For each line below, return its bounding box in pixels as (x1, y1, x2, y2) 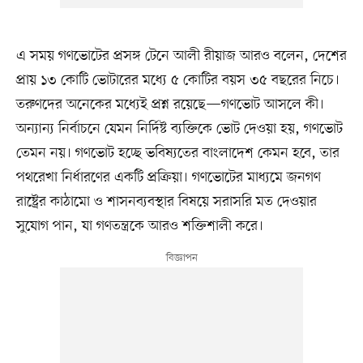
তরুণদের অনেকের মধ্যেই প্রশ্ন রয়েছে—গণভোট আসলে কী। (15, 95, 324, 115)
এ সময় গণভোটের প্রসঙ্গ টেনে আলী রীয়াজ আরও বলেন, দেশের (15, 46, 347, 66)
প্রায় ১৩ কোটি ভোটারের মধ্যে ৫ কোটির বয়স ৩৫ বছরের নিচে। (15, 70, 340, 91)
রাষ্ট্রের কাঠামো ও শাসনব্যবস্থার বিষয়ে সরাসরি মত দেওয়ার (15, 192, 317, 212)
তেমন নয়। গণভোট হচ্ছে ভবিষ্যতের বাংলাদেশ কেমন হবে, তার (15, 143, 340, 164)
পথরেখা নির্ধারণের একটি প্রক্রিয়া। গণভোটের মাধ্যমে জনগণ (15, 168, 321, 188)
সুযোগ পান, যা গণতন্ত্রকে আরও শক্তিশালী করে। (15, 216, 263, 237)
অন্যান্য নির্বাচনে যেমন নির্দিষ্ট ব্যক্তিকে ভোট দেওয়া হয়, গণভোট (15, 119, 343, 139)
